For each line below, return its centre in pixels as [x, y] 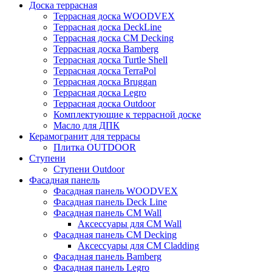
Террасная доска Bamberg [106, 49]
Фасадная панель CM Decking [115, 234]
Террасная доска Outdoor [104, 103]
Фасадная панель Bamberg [107, 256]
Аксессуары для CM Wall [130, 223]
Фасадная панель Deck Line [110, 202]
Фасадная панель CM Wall [107, 212]
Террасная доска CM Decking [114, 38]
